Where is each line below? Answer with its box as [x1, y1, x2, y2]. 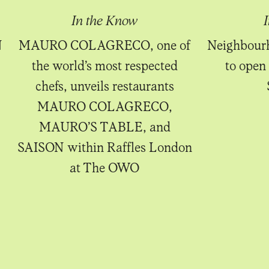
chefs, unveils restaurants [35, 77, 174, 94]
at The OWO [70, 159, 139, 175]
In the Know [71, 12, 138, 28]
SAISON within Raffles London [17, 139, 192, 155]
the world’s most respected [31, 57, 178, 73]
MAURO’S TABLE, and [38, 118, 171, 134]
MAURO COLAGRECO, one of [19, 37, 190, 53]
